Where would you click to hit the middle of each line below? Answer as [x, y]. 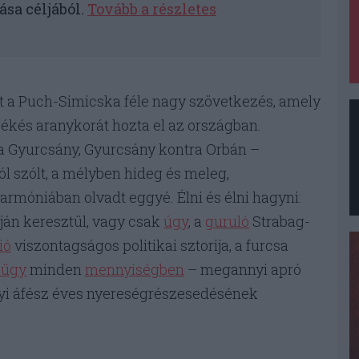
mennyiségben [135, 270]
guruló [227, 222]
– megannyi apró [243, 270]
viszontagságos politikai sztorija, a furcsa [150, 246]
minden [56, 270]
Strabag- [280, 222]
